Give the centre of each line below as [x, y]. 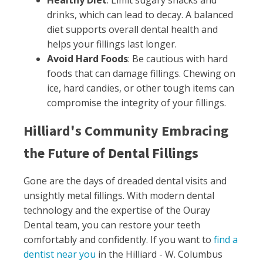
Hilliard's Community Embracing [126, 131]
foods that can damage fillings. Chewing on [141, 73]
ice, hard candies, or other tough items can [141, 88]
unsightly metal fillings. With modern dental [119, 195]
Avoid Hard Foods [87, 59]
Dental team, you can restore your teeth [112, 225]
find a [226, 240]
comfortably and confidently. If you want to [119, 240]
